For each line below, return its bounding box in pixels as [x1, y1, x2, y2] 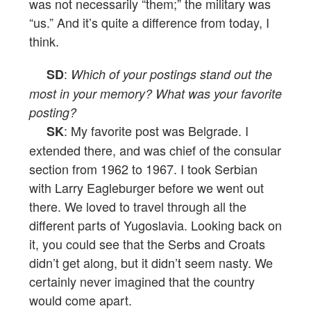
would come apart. [29, 291, 132, 310]
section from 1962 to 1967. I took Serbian [29, 160, 258, 178]
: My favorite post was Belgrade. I [64, 121, 249, 140]
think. [29, 32, 59, 51]
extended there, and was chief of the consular [29, 141, 281, 160]
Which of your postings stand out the [71, 65, 272, 83]
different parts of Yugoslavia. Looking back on [29, 216, 282, 235]
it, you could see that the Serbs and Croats [29, 235, 265, 253]
